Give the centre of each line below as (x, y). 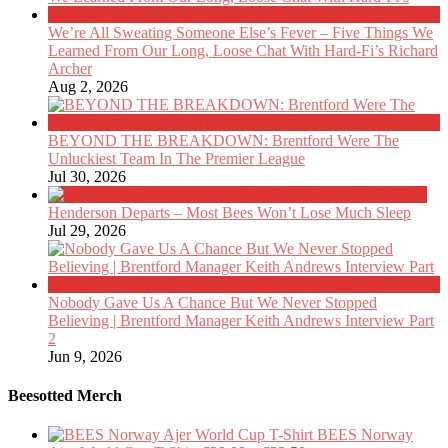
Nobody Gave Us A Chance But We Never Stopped (212, 302)
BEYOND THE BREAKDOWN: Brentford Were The (223, 140)
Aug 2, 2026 (88, 86)
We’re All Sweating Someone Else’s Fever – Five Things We (240, 32)
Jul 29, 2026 (87, 230)
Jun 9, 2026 (85, 356)
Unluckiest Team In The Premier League (176, 158)
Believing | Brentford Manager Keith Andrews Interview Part (241, 320)
